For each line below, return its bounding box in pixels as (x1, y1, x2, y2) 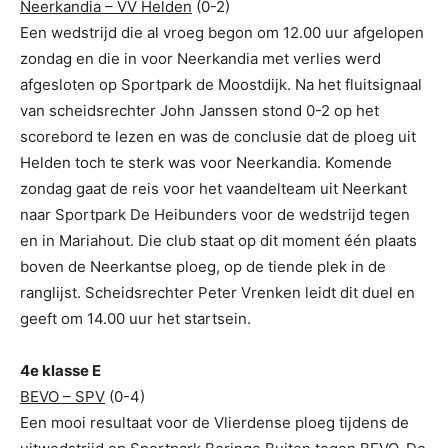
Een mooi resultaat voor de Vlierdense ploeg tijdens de (20, 412, 409, 432)
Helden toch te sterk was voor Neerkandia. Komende (20, 152, 392, 172)
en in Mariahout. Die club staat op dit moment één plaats (20, 230, 417, 250)
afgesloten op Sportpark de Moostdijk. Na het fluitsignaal (20, 74, 422, 94)
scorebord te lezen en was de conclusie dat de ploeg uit (20, 126, 416, 146)
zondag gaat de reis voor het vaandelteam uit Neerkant (20, 178, 407, 198)
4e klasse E (20, 360, 101, 380)
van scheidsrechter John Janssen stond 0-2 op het (20, 100, 379, 120)
